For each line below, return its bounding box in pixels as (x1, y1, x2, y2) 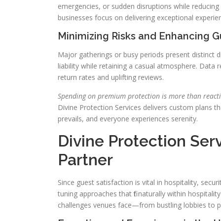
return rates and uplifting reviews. (58, 73, 164, 82)
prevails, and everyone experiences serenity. (58, 114, 198, 123)
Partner (58, 150, 113, 169)
